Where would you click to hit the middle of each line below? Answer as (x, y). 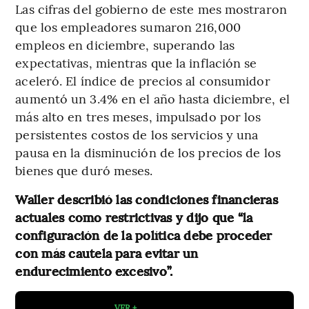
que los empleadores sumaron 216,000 (128, 26)
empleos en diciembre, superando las (125, 44)
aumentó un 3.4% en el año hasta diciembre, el (152, 98)
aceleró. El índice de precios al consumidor (143, 80)
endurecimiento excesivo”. (94, 270)
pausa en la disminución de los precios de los (148, 152)
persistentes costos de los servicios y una (137, 134)
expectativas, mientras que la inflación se (136, 62)
